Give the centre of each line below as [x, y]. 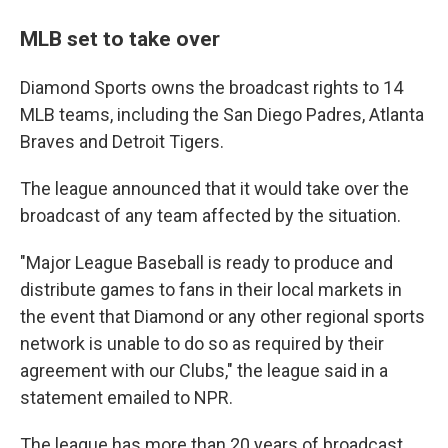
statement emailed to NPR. [126, 397]
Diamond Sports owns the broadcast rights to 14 [211, 87]
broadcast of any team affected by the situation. [210, 215]
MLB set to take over [120, 38]
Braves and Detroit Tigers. [122, 141]
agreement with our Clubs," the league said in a [204, 370]
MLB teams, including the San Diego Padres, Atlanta [222, 114]
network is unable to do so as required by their [202, 343]
